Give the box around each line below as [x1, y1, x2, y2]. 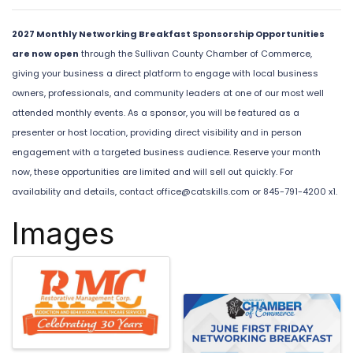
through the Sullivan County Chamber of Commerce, [79, 46, 312, 60]
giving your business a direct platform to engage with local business [12, 66, 318, 80]
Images [12, 214, 114, 251]
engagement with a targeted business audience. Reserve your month [12, 145, 321, 158]
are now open [12, 46, 79, 60]
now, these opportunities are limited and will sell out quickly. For [12, 165, 293, 178]
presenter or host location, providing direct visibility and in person [12, 125, 302, 139]
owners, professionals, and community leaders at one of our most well [12, 86, 324, 99]
